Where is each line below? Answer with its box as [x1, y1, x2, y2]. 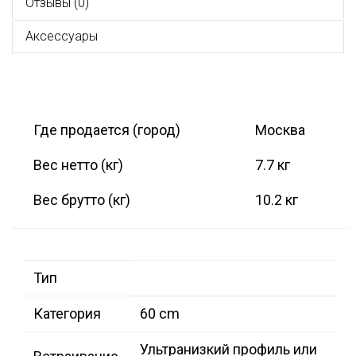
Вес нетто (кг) [33, 157, 123, 174]
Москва [255, 122, 305, 139]
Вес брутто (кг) [33, 192, 130, 209]
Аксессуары [25, 29, 98, 44]
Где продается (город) [33, 122, 180, 139]
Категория [33, 305, 101, 323]
